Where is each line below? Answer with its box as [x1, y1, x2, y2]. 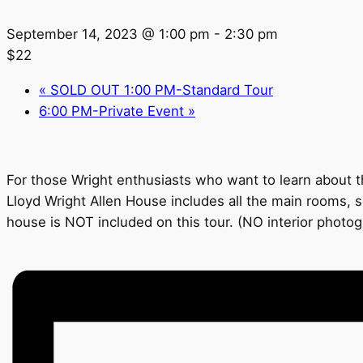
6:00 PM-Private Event [39, 102, 188, 119]
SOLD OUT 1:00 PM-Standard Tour [46, 81, 273, 98]
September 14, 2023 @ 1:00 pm [6, 26, 210, 42]
